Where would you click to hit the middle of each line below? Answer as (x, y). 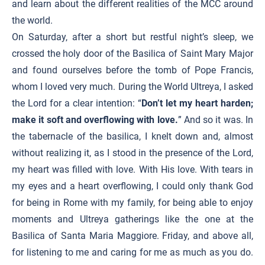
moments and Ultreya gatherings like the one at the (132, 219)
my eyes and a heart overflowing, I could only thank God (132, 186)
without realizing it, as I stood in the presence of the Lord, (132, 153)
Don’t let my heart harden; (197, 103)
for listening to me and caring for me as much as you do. (132, 252)
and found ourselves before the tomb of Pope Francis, (132, 70)
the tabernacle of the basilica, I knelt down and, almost (132, 136)
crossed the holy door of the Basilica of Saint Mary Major (132, 54)
